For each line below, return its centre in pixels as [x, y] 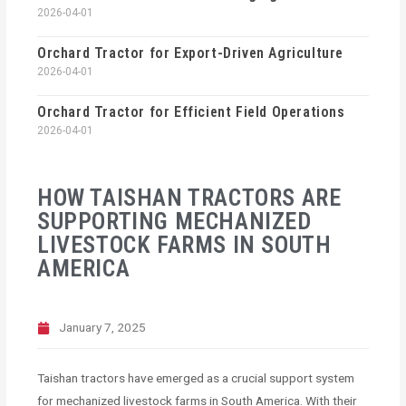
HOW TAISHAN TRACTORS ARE [189, 198]
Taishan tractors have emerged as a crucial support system [196, 378]
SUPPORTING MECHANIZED [174, 222]
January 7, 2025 [103, 328]
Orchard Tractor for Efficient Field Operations [191, 112]
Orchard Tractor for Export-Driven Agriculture [191, 53]
